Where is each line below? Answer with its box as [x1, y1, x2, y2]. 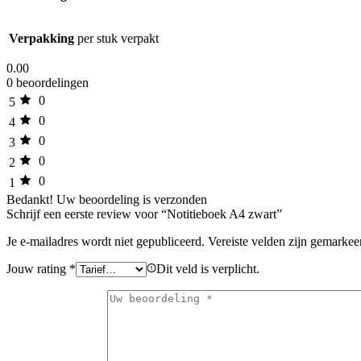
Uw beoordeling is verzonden [56, 192, 207, 206]
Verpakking [9, 31, 74, 45]
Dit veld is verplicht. [156, 261, 259, 276]
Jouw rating [6, 261, 69, 276]
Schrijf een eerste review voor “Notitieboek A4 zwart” [6, 206, 282, 221]
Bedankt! [6, 192, 53, 206]
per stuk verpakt [77, 31, 159, 45]
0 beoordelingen [6, 75, 89, 89]
